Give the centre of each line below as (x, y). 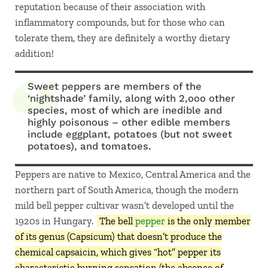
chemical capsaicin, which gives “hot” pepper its (118, 252)
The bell (117, 221)
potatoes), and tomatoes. (90, 146)
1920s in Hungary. (57, 221)
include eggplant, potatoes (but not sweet (130, 134)
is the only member (208, 221)
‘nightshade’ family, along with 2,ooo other (132, 98)
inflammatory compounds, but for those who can (120, 22)
